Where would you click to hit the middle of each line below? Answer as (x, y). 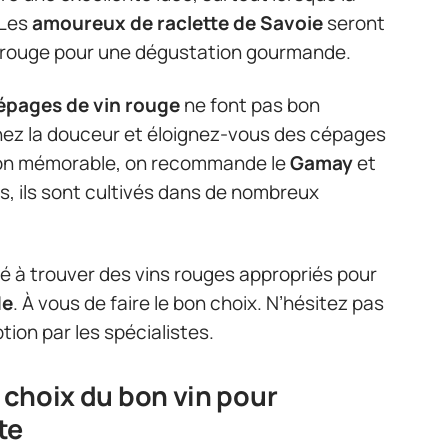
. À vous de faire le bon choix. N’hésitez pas (198, 302)
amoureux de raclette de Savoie (177, 22)
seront (354, 22)
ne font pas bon (250, 104)
